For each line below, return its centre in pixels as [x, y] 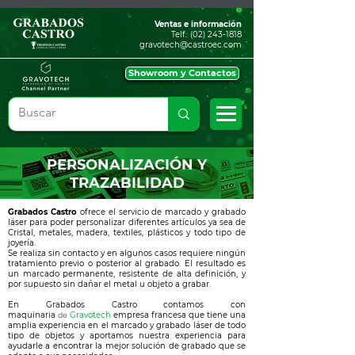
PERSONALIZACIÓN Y [127, 165]
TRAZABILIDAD [127, 183]
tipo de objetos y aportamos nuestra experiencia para [127, 336]
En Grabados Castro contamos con [127, 305]
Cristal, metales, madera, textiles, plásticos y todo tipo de [127, 233]
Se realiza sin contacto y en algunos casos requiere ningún [127, 253]
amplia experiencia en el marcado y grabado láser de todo [127, 325]
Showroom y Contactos [182, 73]
